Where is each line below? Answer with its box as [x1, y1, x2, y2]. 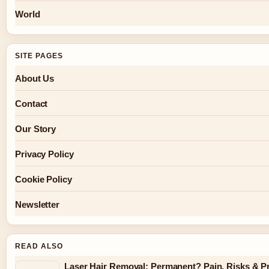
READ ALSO [15, 241, 63, 250]
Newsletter [15, 199, 59, 210]
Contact [15, 98, 48, 109]
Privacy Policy [15, 148, 74, 159]
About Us [15, 73, 55, 83]
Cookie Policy [15, 174, 72, 184]
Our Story [15, 123, 56, 134]
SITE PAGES [15, 51, 63, 60]
